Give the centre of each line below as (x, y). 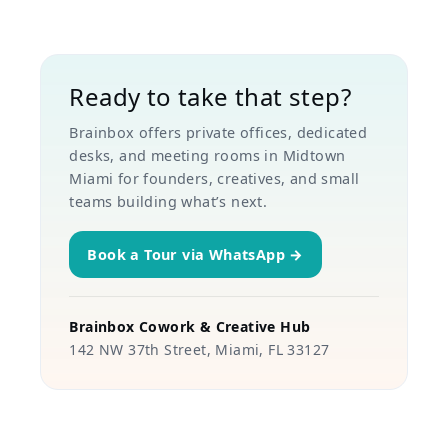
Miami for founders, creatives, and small (214, 179)
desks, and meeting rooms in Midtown (207, 156)
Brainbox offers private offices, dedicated (218, 133)
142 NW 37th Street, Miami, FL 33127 (199, 350)
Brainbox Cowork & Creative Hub (190, 327)
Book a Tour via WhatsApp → (195, 255)
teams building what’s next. (168, 202)
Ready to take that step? (210, 97)
